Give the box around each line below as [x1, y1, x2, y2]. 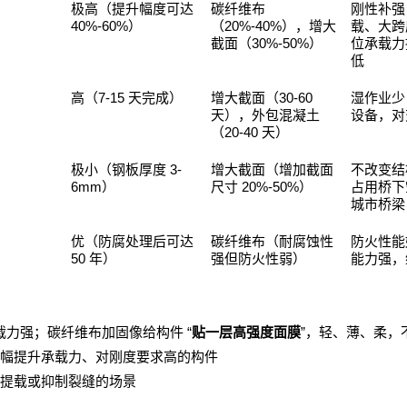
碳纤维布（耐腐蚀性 [211, 234, 333, 250]
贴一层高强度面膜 [192, 325, 301, 341]
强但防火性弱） [211, 252, 306, 267]
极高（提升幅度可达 [71, 2, 194, 17]
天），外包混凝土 [211, 108, 320, 124]
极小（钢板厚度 [71, 163, 166, 178]
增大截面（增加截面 [211, 163, 333, 178]
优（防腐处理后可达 [71, 234, 194, 250]
